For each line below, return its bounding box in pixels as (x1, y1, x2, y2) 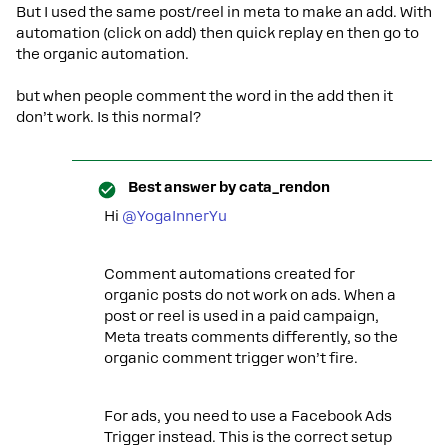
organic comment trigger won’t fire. (104, 350, 358, 366)
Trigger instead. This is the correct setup (104, 429, 392, 445)
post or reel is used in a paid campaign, (104, 308, 379, 324)
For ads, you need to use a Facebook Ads (104, 408, 392, 424)
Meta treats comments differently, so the (104, 329, 398, 345)
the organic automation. (16, 46, 193, 62)
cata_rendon (236, 179, 330, 195)
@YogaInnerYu (122, 208, 227, 224)
